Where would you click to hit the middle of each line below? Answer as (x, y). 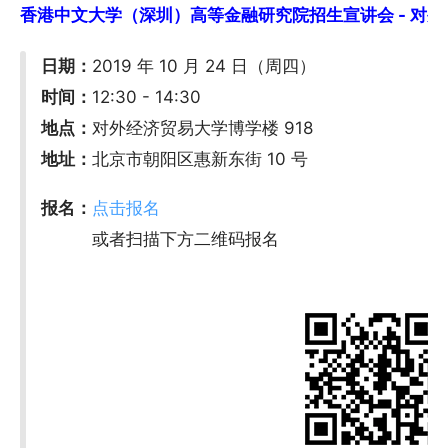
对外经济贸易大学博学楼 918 (203, 128)
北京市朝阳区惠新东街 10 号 (200, 159)
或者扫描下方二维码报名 (160, 239)
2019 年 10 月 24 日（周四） (204, 66)
